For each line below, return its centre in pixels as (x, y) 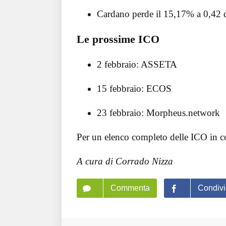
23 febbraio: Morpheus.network (158, 113)
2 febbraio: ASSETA (137, 65)
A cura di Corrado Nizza (125, 161)
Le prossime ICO (118, 39)
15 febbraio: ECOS (134, 89)
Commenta (130, 188)
